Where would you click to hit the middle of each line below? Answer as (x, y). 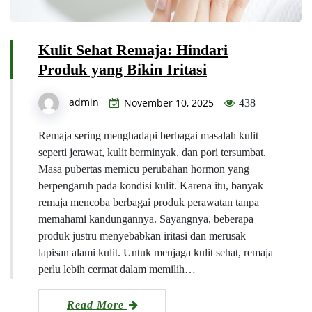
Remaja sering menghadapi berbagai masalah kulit (148, 136)
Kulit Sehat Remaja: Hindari (133, 50)
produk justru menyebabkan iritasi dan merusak (142, 236)
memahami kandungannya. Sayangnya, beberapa (146, 219)
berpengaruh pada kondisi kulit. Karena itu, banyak (151, 186)
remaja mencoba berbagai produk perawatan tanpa (149, 203)
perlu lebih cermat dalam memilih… (117, 270)
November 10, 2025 (169, 103)
